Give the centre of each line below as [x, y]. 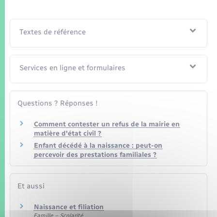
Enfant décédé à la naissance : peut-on [98, 145]
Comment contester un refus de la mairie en [107, 124]
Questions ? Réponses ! [58, 103]
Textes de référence [53, 32]
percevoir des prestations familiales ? [95, 155]
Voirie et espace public [57, 58]
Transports [32, 31]
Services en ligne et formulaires [73, 68]
